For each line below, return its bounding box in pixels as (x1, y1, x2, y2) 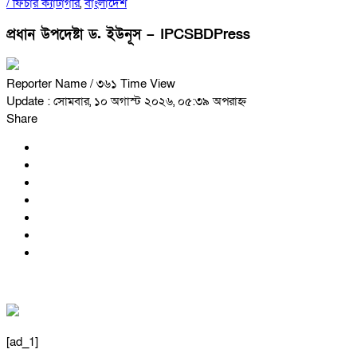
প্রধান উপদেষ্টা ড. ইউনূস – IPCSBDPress (6, 25, 250, 44)
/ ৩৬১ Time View (90, 76, 175, 92)
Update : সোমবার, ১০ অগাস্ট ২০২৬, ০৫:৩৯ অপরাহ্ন (6, 93, 246, 110)
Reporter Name (6, 76, 90, 92)
